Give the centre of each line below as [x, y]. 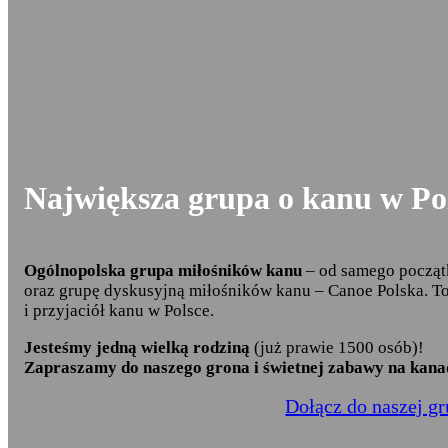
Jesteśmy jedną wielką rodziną [137, 347]
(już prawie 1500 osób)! [337, 347]
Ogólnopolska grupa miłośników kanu [163, 270]
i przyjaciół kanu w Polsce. [119, 310]
